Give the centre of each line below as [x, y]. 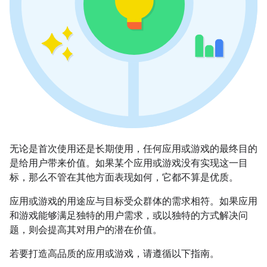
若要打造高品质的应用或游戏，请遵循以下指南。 [114, 254]
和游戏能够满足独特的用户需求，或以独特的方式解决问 [129, 216]
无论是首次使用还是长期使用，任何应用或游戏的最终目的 [133, 149]
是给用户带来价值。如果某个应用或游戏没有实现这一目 [129, 163]
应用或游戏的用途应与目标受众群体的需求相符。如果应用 [133, 201]
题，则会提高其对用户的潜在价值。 [86, 230]
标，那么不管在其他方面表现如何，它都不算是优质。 [124, 178]
